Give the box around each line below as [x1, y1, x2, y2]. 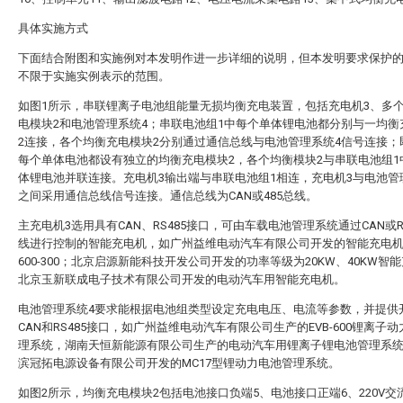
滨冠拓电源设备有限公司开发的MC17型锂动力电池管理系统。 [18, 356, 340, 370]
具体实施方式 [18, 22, 88, 35]
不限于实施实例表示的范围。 [18, 69, 170, 83]
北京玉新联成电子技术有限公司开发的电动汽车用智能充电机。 [18, 273, 345, 286]
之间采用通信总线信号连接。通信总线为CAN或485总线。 [18, 189, 318, 202]
